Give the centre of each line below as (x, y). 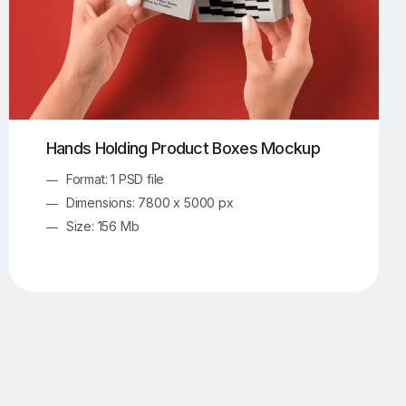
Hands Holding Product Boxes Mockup (183, 149)
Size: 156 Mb (102, 226)
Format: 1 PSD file (115, 179)
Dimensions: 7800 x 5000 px (150, 202)
